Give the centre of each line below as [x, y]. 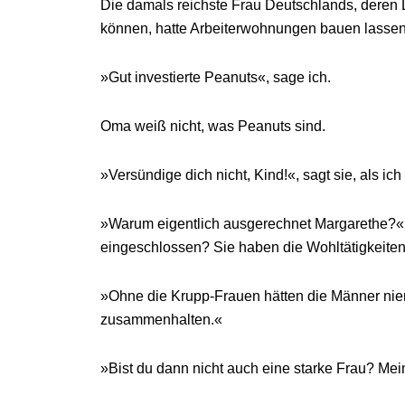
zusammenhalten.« [161, 320]
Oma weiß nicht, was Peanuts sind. [212, 126]
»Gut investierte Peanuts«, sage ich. [215, 77]
